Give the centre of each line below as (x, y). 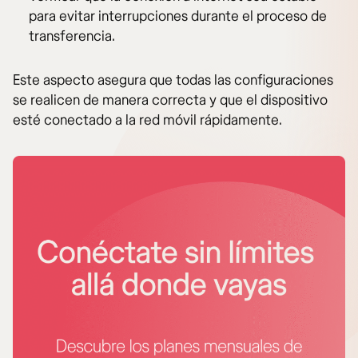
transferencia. (72, 37)
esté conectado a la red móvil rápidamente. (147, 121)
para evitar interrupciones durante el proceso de (178, 17)
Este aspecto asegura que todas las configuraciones (173, 81)
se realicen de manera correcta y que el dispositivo (170, 101)
